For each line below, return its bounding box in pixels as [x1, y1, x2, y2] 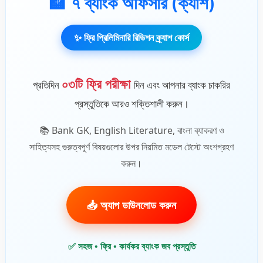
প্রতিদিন [33, 77, 62, 92]
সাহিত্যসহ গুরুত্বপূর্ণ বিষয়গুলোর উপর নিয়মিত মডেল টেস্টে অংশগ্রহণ [29, 140, 234, 153]
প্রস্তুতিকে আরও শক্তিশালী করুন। [74, 96, 189, 110]
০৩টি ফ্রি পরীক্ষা [62, 74, 134, 92]
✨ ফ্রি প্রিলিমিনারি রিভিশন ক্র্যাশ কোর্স [74, 31, 189, 44]
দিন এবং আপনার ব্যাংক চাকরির [134, 77, 230, 92]
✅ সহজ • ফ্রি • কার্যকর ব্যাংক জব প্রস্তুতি [68, 240, 195, 252]
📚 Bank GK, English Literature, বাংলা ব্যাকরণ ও [39, 123, 224, 137]
